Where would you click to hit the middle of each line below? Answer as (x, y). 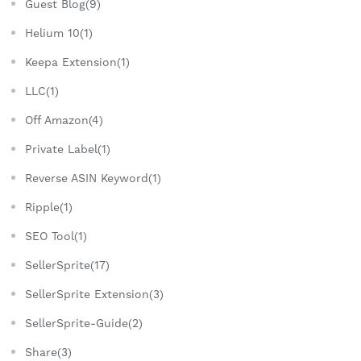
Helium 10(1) (59, 33)
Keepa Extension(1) (77, 62)
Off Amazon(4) (64, 120)
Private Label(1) (68, 149)
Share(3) (48, 353)
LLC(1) (42, 91)
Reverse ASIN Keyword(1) (93, 178)
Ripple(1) (49, 207)
